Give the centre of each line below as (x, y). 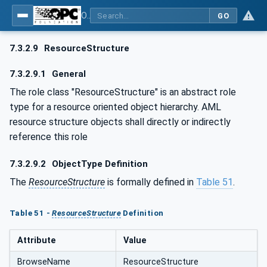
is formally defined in (150, 182)
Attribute (37, 240)
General (68, 74)
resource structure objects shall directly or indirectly (120, 122)
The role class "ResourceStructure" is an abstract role (123, 92)
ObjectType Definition (99, 164)
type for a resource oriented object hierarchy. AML (115, 107)
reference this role (49, 136)
